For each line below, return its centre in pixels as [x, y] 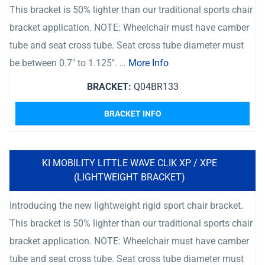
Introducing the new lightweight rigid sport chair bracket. [126, 206]
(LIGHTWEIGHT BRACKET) [130, 177]
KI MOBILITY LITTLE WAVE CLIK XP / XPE [130, 163]
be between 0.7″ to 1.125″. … [69, 63]
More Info [148, 63]
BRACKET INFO [132, 114]
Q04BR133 [155, 87]
